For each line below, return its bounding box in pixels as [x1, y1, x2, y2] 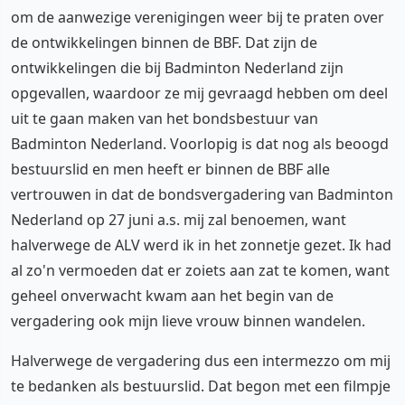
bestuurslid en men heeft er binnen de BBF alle [11, 158, 330, 179]
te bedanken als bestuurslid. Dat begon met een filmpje [11, 375, 391, 396]
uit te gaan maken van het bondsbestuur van [11, 108, 318, 128]
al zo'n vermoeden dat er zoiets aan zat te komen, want [11, 259, 390, 280]
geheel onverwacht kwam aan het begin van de [11, 285, 334, 306]
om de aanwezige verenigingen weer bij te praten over [11, 6, 384, 27]
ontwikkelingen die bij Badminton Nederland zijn [11, 57, 344, 78]
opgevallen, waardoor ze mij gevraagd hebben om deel [11, 82, 388, 103]
